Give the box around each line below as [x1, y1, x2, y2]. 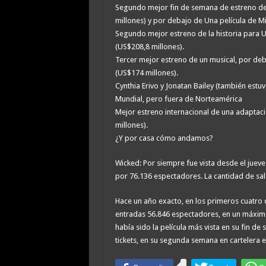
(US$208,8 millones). [115, 42, 184, 51]
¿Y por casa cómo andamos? [115, 133, 213, 142]
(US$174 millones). [115, 68, 178, 77]
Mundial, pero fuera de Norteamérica [115, 94, 242, 103]
